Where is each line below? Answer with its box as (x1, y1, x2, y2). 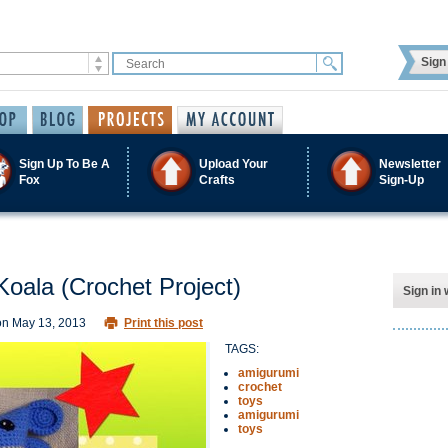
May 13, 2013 (12, 316, 86, 330)
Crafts (199, 172, 235, 187)
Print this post (124, 316, 203, 330)
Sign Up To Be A (19, 156, 110, 171)
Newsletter (379, 156, 441, 171)
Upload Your (199, 156, 268, 171)
